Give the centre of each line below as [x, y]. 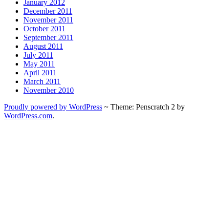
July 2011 [38, 55]
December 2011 [48, 11]
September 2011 [48, 38]
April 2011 [40, 73]
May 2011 [39, 64]
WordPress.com [28, 116]
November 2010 [49, 90]
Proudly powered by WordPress [53, 107]
